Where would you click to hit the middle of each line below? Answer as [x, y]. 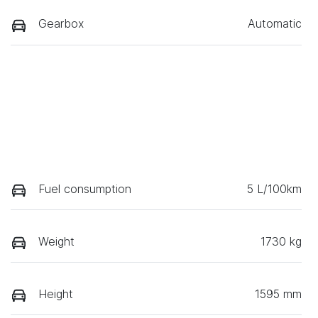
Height [56, 294]
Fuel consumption [85, 188]
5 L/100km [274, 188]
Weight [56, 241]
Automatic [275, 24]
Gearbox [61, 24]
